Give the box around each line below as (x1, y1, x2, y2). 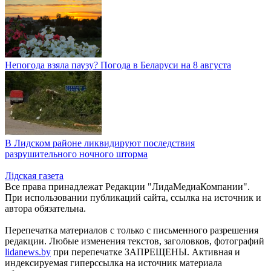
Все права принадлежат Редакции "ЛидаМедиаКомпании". (5, 181, 250, 192)
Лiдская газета (5, 170, 64, 181)
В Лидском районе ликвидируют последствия (5, 137, 195, 148)
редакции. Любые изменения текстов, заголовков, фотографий (5, 235, 264, 246)
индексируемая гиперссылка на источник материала (5, 257, 222, 268)
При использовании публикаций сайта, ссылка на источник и (5, 192, 261, 203)
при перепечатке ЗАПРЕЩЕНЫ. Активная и (51, 246, 240, 257)
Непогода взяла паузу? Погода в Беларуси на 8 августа (5, 59, 231, 70)
